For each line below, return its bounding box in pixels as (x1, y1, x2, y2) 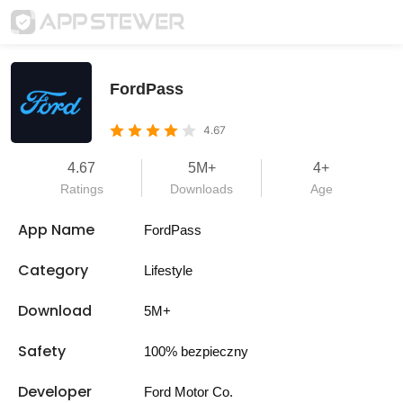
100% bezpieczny (144, 344, 248, 359)
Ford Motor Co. (144, 384, 233, 399)
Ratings (59, 182, 103, 196)
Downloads (170, 182, 233, 196)
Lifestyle (144, 263, 193, 278)
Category (18, 260, 88, 281)
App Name (18, 219, 94, 240)
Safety (18, 341, 66, 362)
